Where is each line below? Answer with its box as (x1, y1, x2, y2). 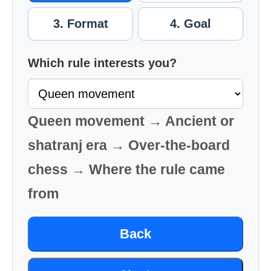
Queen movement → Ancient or (28, 113, 234, 129)
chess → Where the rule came (28, 162, 225, 177)
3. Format (53, 17, 108, 30)
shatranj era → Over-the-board (28, 137, 230, 153)
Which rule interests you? (28, 56, 177, 70)
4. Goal (170, 17, 211, 30)
